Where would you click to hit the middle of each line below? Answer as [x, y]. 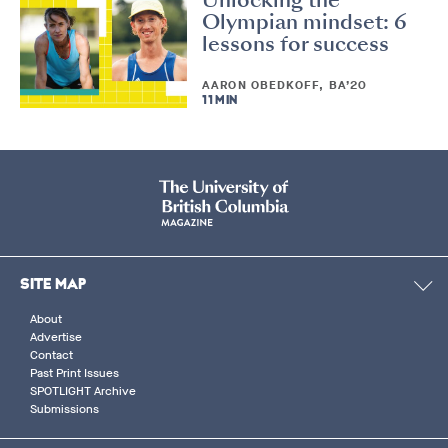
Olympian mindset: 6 [305, 21]
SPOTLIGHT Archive [82, 391]
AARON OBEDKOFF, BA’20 [286, 85]
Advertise [55, 337]
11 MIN [220, 101]
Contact [51, 355]
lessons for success [296, 43]
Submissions [64, 409]
